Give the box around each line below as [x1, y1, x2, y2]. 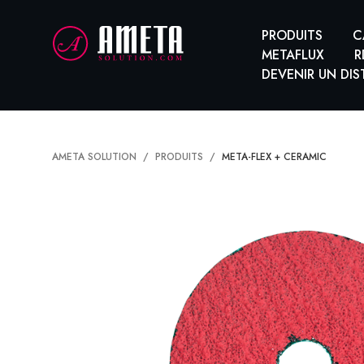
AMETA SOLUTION [52, 149, 136, 164]
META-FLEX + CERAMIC [222, 149, 327, 164]
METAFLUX [262, 45, 325, 64]
